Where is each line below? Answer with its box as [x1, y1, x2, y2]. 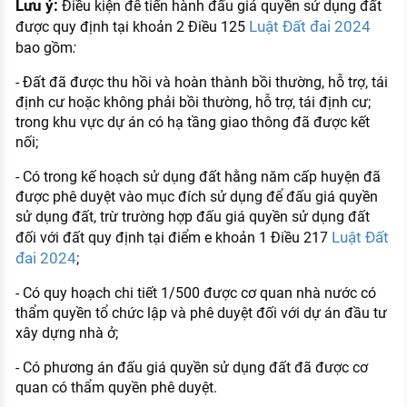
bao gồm [15, 39, 73, 57]
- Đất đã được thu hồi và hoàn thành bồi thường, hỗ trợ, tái [15, 74, 388, 92]
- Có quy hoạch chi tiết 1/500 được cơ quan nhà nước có [15, 284, 376, 303]
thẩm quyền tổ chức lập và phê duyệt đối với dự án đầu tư [15, 304, 387, 323]
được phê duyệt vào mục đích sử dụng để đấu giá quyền [15, 188, 378, 206]
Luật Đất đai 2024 [248, 17, 371, 36]
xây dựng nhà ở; [15, 324, 118, 342]
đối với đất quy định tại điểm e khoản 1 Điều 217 [15, 229, 332, 247]
